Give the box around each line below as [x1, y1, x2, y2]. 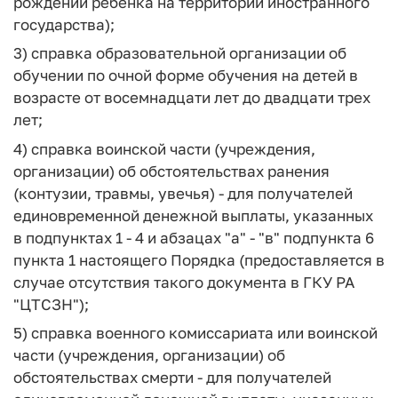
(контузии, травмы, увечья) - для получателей [13, 183, 353, 203]
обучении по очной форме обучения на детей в [13, 66, 358, 84]
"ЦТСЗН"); [13, 294, 89, 314]
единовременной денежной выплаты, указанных [13, 205, 373, 225]
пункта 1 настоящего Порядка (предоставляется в [13, 250, 385, 269]
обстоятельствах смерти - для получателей [13, 368, 331, 386]
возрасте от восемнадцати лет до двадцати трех [13, 88, 370, 107]
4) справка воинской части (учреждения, [13, 139, 315, 158]
